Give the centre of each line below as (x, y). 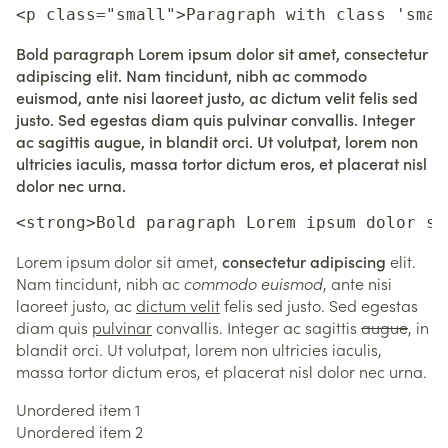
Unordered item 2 (79, 431)
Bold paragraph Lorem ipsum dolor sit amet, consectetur (222, 53)
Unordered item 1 (78, 409)
